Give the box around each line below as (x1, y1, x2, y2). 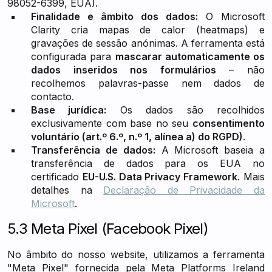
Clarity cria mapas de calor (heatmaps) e (31, 24, 265, 36)
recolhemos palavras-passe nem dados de (31, 77, 265, 89)
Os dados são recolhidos (106, 104, 265, 116)
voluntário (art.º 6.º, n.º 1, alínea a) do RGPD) (31, 131, 243, 143)
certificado (31, 171, 83, 183)
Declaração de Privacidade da (103, 184, 265, 196)
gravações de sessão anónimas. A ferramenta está (31, 37, 265, 49)
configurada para (31, 50, 115, 63)
